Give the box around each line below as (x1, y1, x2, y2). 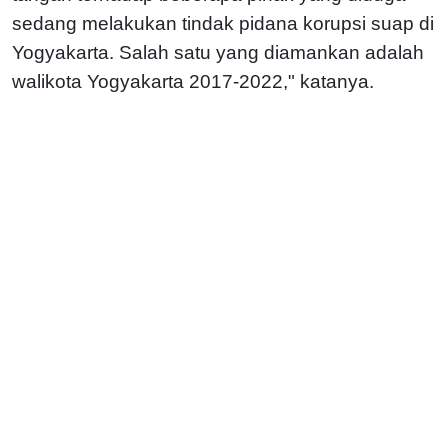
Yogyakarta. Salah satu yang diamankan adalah (12, 41, 424, 63)
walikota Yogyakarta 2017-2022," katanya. (12, 70, 374, 92)
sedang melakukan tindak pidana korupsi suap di (12, 12, 434, 34)
